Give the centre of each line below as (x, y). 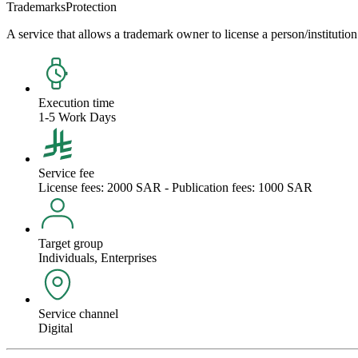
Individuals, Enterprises (97, 257)
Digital (56, 328)
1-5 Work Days (77, 117)
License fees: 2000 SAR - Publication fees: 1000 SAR (175, 187)
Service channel (78, 313)
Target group (71, 243)
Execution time (76, 102)
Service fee (66, 173)
